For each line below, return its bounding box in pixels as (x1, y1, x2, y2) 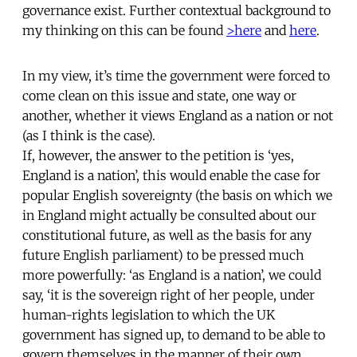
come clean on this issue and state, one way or (22, 87, 296, 104)
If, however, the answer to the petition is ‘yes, (22, 147, 294, 163)
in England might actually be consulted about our (22, 206, 316, 223)
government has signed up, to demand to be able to (22, 326, 325, 343)
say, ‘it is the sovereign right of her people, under (22, 286, 315, 303)
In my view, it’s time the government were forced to (22, 67, 330, 84)
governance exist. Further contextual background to (22, 2, 331, 18)
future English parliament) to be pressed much (22, 246, 304, 263)
